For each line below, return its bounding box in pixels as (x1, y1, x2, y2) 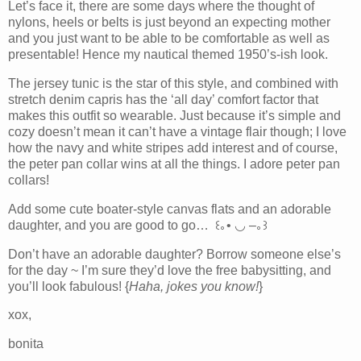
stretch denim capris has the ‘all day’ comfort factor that (8, 92, 318, 106)
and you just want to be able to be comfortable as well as (8, 31, 330, 46)
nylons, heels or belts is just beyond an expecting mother (8, 15, 330, 30)
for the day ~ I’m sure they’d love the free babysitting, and (8, 263, 331, 277)
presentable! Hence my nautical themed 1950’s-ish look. (8, 48, 328, 62)
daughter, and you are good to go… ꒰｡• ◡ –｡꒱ (8, 218, 268, 232)
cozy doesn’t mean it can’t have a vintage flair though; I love (8, 124, 346, 139)
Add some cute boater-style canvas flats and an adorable (8, 201, 331, 216)
